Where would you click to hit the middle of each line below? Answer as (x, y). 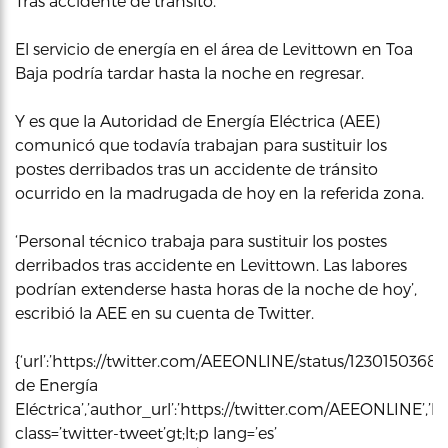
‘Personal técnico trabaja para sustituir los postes (201, 240)
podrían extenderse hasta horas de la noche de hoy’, (216, 288)
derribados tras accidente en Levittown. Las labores (211, 264)
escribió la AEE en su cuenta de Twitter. (166, 312)
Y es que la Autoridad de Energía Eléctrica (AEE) (197, 120)
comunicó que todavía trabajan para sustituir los (201, 144)
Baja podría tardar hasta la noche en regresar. (191, 72)
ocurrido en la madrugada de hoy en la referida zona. (219, 192)
